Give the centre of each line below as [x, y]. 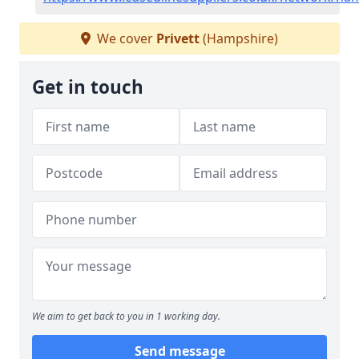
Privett [178, 38]
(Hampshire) [239, 38]
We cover [125, 38]
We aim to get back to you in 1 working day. [126, 316]
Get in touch [88, 87]
